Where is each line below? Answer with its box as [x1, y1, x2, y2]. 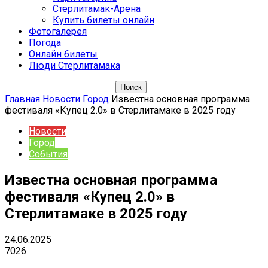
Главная [5, 93, 40, 105]
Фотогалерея [29, 26, 87, 37]
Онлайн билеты [29, 48, 98, 60]
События [29, 148, 68, 160]
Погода [29, 37, 61, 48]
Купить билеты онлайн [53, 14, 154, 26]
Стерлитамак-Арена [53, 3, 141, 14]
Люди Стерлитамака [29, 60, 120, 71]
